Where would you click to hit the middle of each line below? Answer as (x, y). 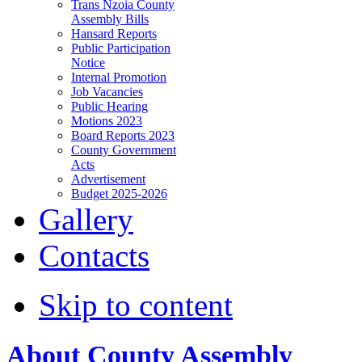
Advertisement (108, 179)
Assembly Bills (110, 19)
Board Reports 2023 (123, 135)
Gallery (86, 219)
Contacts (94, 255)
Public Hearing (109, 106)
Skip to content (136, 305)
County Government (124, 149)
